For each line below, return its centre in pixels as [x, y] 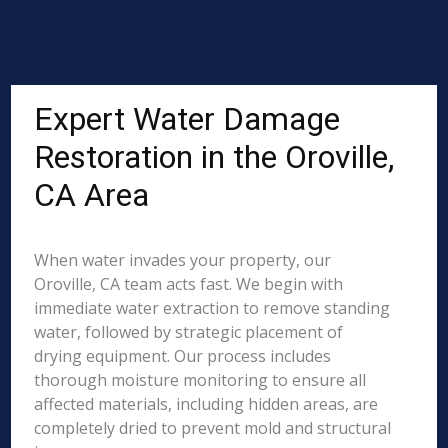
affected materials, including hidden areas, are [206, 404]
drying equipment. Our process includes [183, 356]
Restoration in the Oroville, [214, 157]
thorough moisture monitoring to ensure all [200, 380]
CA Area [92, 195]
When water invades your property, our [183, 260]
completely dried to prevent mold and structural [213, 428]
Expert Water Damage [187, 119]
